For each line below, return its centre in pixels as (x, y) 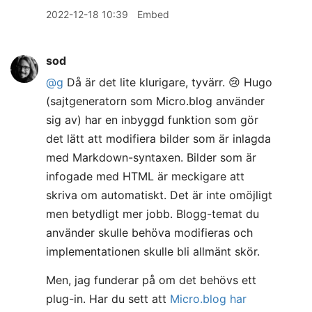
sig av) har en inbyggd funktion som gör (152, 120)
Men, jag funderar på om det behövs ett (151, 280)
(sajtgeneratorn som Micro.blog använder (155, 101)
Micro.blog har (208, 299)
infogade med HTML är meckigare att (145, 176)
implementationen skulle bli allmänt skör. (153, 251)
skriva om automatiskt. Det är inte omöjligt (159, 195)
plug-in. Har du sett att (108, 299)
